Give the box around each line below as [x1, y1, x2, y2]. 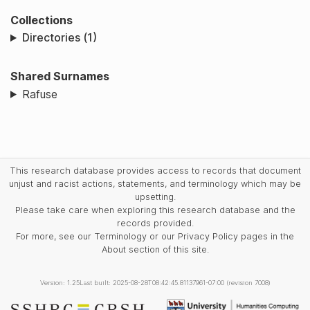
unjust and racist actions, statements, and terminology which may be [9, 178, 301, 189]
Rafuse [21, 86, 57, 101]
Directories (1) [21, 30, 97, 45]
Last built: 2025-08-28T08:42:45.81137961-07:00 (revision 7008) [79, 278, 271, 286]
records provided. [116, 217, 194, 228]
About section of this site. [101, 244, 209, 255]
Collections [10, 12, 73, 27]
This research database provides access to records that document [9, 165, 301, 176]
